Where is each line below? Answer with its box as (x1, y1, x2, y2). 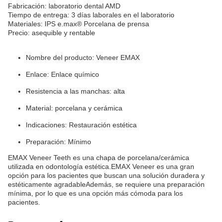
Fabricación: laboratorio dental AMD (8, 2, 120, 10)
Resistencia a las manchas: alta (26, 87, 125, 95)
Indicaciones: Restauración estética (26, 121, 137, 129)
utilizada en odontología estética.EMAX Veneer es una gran (8, 163, 194, 170)
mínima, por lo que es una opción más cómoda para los (8, 189, 183, 197)
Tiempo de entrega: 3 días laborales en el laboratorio (8, 11, 174, 19)
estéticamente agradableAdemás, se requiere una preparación (8, 180, 205, 188)
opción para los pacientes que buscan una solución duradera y (8, 171, 205, 179)
